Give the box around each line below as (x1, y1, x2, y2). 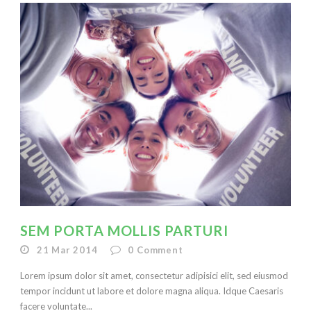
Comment (137, 244, 183, 255)
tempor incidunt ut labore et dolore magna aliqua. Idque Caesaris (20, 285, 283, 296)
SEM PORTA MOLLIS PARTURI (20, 221, 228, 239)
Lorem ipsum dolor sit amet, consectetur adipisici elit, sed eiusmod (20, 269, 288, 281)
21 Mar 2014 (36, 244, 98, 255)
